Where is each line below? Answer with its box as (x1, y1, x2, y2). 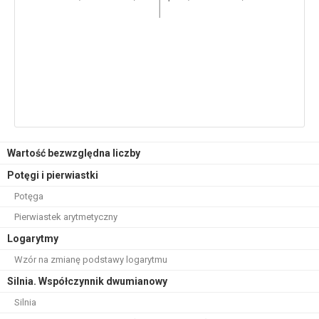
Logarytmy (7, 233, 58, 244)
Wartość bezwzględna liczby (7, 147, 140, 159)
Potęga (14, 191, 43, 202)
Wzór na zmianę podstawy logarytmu (14, 254, 167, 265)
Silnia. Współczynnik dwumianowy (7, 276, 167, 287)
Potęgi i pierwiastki (7, 169, 98, 181)
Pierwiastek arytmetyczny (14, 211, 117, 222)
